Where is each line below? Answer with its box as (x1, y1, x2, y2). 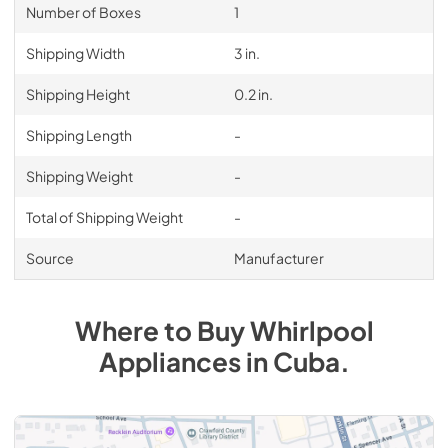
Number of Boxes (25, 2, 141, 21)
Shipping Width (25, 43, 125, 62)
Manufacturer (233, 248, 324, 267)
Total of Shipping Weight (25, 207, 183, 226)
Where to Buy (74, 313, 250, 347)
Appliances (98, 344, 241, 378)
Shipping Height (25, 84, 130, 103)
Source (25, 248, 74, 267)
